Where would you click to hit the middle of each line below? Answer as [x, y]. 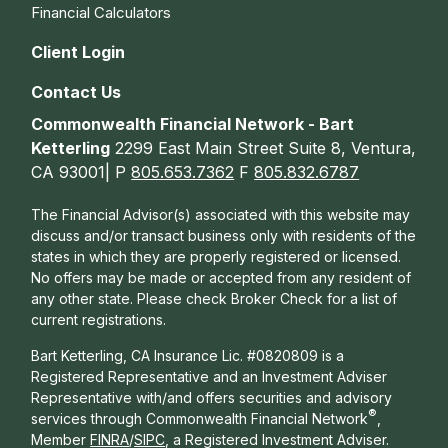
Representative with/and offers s [139, 397]
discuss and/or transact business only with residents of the [224, 235]
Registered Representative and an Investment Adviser [209, 376]
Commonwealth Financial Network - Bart [193, 123]
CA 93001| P [81, 171]
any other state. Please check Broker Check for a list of [214, 298]
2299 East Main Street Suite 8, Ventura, [263, 147]
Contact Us [76, 91]
